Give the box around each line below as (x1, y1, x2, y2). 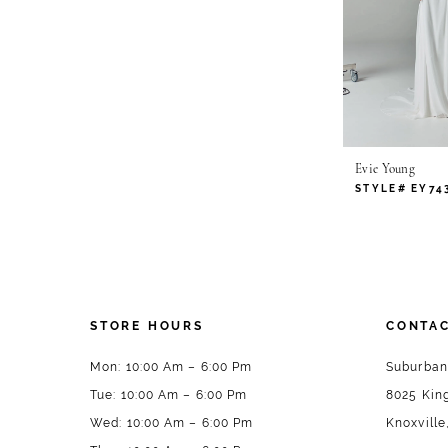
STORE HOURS (90, 319, 204, 334)
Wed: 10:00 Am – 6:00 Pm (90, 416, 254, 431)
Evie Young (355, 163, 415, 177)
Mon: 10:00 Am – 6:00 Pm (90, 360, 253, 375)
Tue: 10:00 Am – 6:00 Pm (90, 388, 248, 403)
